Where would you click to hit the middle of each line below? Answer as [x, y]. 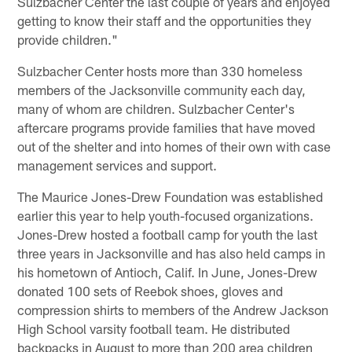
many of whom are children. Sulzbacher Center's [156, 108]
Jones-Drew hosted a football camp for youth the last [168, 234]
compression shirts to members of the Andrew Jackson [173, 309]
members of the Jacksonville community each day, [162, 89]
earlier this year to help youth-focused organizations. [166, 215]
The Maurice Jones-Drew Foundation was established [170, 196]
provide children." [68, 39]
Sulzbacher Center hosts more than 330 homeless [160, 70]
